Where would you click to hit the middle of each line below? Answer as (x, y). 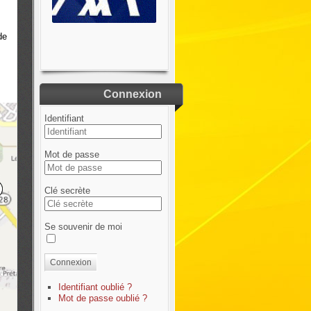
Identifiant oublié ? (95, 287)
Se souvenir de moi (84, 227)
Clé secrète (68, 191)
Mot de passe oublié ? (103, 298)
